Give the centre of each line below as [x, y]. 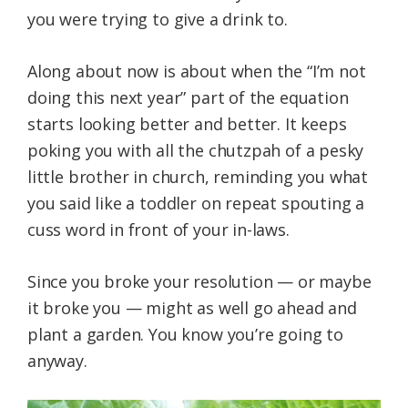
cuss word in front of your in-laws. [158, 230]
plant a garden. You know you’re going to [185, 335]
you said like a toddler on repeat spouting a [196, 204]
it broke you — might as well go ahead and [192, 308]
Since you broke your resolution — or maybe [199, 282]
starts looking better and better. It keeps [187, 124]
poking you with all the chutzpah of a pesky [196, 151]
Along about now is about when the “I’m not [197, 71]
